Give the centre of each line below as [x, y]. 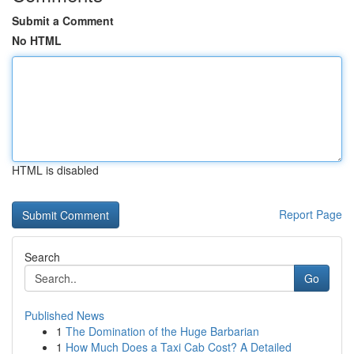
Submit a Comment [63, 21]
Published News [64, 315]
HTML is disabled [55, 170]
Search [42, 257]
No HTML [37, 40]
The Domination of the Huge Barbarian [162, 331]
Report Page [311, 214]
